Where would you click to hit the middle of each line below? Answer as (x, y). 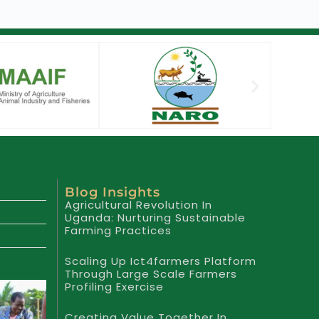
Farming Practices (118, 230)
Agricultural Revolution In (138, 204)
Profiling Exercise (114, 286)
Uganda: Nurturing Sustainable (155, 217)
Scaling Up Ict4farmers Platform (160, 261)
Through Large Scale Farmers (151, 273)
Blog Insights (112, 192)
